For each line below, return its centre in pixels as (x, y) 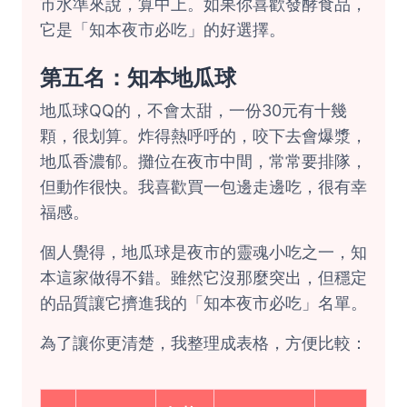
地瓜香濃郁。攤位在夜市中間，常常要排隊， (203, 161)
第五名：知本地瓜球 (138, 78)
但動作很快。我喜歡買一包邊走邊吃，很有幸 (203, 187)
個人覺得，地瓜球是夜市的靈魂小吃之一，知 (203, 252)
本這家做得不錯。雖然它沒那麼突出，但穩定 (203, 278)
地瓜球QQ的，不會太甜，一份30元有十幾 (194, 110)
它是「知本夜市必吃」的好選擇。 (163, 30)
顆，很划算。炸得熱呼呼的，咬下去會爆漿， (203, 136)
